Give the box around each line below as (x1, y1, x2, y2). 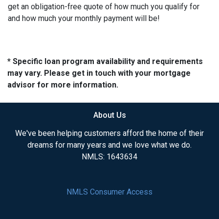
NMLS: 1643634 (82, 152, 137, 161)
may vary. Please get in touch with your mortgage (7, 68, 191, 78)
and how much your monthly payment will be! (8, 14, 160, 23)
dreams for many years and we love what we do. (27, 140, 192, 150)
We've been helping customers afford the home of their (15, 129, 204, 138)
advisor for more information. (7, 80, 118, 89)
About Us (93, 110, 126, 120)
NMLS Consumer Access (66, 187, 153, 197)
